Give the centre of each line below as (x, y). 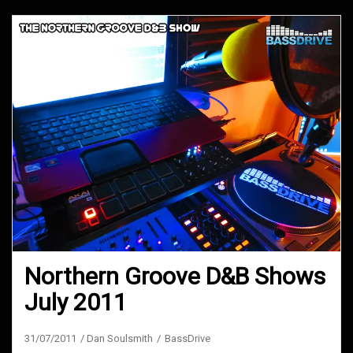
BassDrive (188, 338)
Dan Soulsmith (120, 338)
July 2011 (76, 302)
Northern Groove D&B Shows (175, 276)
